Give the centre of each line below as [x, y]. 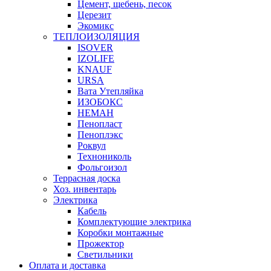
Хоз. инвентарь [85, 189]
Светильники [105, 254]
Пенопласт [100, 124]
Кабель [92, 211]
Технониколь [104, 156]
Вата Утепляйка [110, 91]
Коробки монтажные [120, 233]
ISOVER [95, 47]
